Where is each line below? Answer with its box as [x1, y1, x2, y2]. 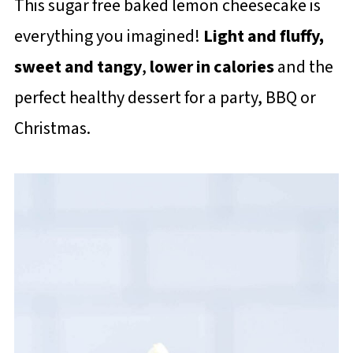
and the [273, 54, 333, 80]
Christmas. [13, 116, 91, 141]
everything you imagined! [13, 24, 203, 49]
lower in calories [149, 54, 274, 80]
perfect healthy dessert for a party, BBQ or [13, 85, 316, 110]
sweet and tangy [13, 54, 142, 80]
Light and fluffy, [203, 24, 324, 49]
